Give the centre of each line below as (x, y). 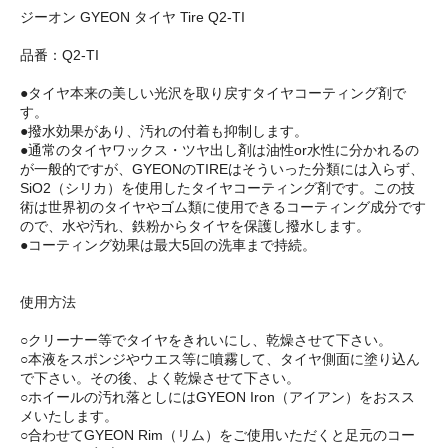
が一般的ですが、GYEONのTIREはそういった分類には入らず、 (222, 169)
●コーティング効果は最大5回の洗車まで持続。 (168, 245)
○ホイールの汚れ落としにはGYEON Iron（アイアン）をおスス (217, 397)
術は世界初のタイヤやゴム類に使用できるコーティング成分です (223, 207)
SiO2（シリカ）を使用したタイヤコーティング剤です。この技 (217, 188)
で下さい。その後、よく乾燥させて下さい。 (160, 378)
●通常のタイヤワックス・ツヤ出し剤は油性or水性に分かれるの (219, 150)
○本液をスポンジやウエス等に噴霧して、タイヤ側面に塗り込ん (220, 359)
